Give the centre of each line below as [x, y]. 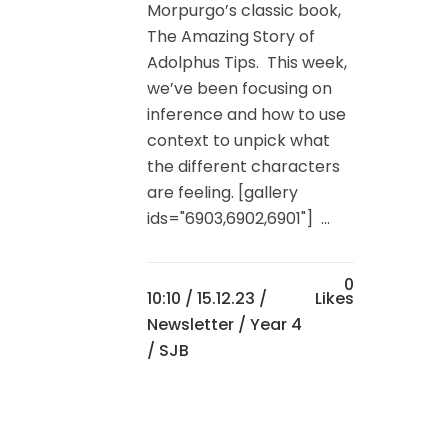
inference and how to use [246, 115]
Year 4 [276, 325]
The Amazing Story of [231, 37]
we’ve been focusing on [239, 89]
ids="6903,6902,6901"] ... [238, 219]
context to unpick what [238, 141]
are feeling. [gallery [222, 193]
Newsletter [190, 325]
